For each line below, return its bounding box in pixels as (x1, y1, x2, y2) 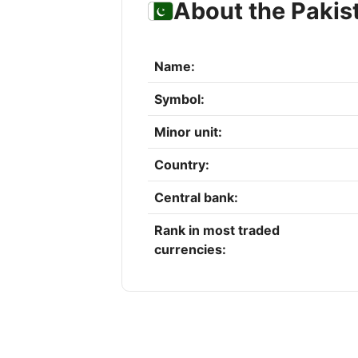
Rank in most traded (154, 222, 280, 239)
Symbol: (154, 91, 205, 108)
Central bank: (154, 189, 238, 206)
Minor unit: (154, 124, 222, 141)
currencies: (154, 241, 226, 258)
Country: (154, 157, 209, 173)
